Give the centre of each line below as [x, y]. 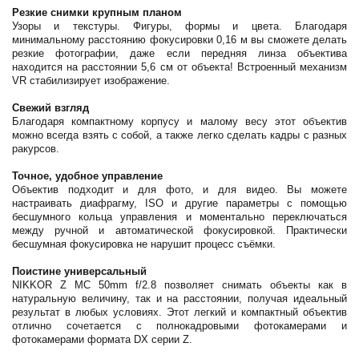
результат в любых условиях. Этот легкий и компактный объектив [179, 312]
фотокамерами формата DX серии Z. [102, 339]
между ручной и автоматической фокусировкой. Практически [179, 230]
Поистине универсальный [79, 271]
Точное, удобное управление [87, 176]
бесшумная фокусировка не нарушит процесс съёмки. [144, 244]
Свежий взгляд [50, 108]
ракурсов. [36, 149]
